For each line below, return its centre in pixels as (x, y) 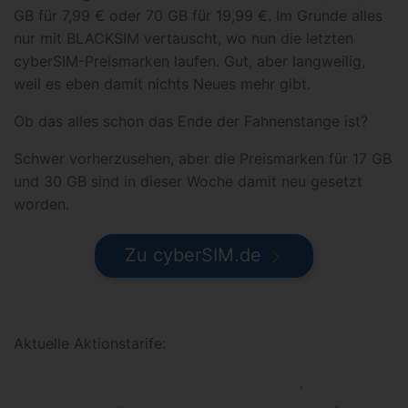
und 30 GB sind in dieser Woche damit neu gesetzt (188, 181)
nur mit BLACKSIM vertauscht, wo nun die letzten (184, 38)
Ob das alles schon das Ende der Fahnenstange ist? (191, 121)
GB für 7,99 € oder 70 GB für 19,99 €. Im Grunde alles (198, 15)
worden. (41, 204)
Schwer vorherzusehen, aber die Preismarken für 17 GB (203, 158)
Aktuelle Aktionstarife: (90, 344)
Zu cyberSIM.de (193, 255)
